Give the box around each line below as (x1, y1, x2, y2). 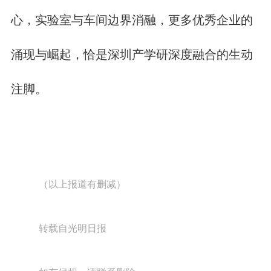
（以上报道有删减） (34, 178, 126, 189)
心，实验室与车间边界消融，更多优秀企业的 (10, 13, 253, 27)
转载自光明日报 (34, 223, 107, 233)
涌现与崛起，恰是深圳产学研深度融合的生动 (10, 47, 253, 61)
